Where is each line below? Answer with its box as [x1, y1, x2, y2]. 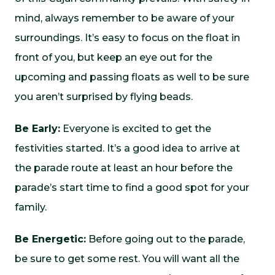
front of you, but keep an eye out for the [15, 52, 212, 63]
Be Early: [15, 123, 60, 134]
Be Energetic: [15, 233, 86, 245]
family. [15, 201, 47, 213]
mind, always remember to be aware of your [15, 12, 234, 24]
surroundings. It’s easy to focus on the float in [15, 32, 240, 44]
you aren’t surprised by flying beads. [15, 91, 193, 103]
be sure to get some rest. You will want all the [15, 253, 239, 265]
